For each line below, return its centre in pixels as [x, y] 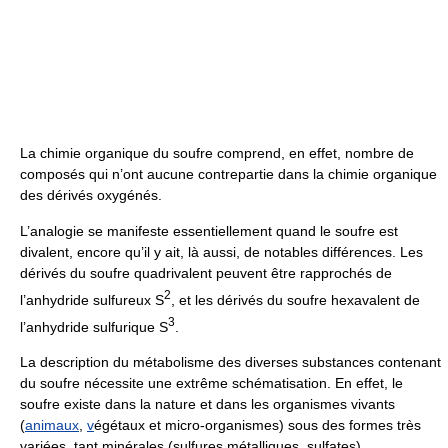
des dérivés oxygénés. [91, 195]
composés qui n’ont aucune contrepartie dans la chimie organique [228, 174]
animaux [52, 425]
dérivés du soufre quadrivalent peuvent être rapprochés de [206, 273]
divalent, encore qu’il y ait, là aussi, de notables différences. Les [221, 252]
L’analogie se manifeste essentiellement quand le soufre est [209, 231]
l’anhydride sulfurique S [94, 326]
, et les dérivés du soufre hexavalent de [295, 299]
